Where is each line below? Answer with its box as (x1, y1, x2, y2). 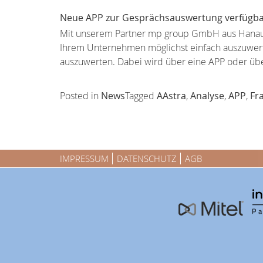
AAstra (157, 89, 186, 103)
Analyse (190, 89, 224, 103)
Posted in (60, 89, 101, 103)
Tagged (125, 89, 157, 103)
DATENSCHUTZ (117, 153, 177, 165)
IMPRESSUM (60, 153, 109, 165)
